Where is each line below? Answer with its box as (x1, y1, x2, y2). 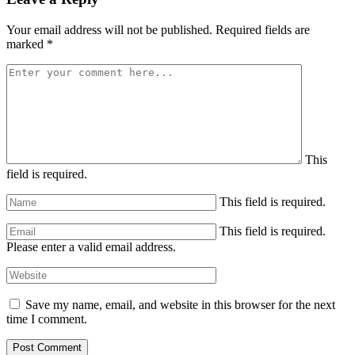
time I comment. (6, 311, 87, 326)
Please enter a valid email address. (6, 239, 176, 254)
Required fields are (216, 22, 310, 36)
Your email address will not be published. (6, 22, 212, 36)
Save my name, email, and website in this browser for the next (25, 297, 335, 311)
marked (6, 36, 47, 51)
